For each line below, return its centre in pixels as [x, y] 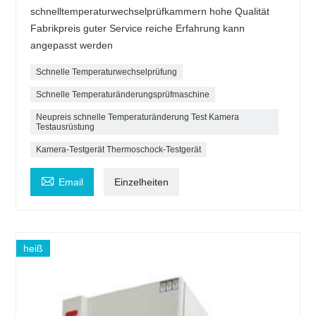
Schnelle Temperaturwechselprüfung [107, 72]
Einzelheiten [142, 182]
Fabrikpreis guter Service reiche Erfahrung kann [138, 28]
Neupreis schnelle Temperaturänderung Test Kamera [138, 117]
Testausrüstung [66, 127]
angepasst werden [72, 45]
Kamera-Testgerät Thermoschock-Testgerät [119, 149]
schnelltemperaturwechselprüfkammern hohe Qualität [150, 11]
